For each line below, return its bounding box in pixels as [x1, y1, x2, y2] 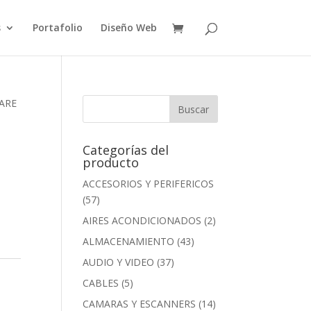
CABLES [83, 276, 119, 289]
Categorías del [83, 142, 169, 158]
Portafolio [32, 21, 83, 34]
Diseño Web [100, 21, 157, 34]
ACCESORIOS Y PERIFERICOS [83, 177, 215, 190]
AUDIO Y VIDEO [83, 255, 155, 269]
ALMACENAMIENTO [83, 235, 175, 248]
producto [83, 154, 140, 171]
